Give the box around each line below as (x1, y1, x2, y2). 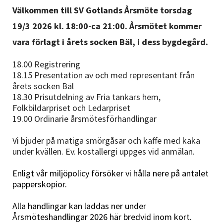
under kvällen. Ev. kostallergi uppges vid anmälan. (12, 146, 195, 157)
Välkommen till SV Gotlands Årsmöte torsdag (12, 4, 192, 16)
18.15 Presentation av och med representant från (12, 69, 195, 81)
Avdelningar (8, 27, 56, 38)
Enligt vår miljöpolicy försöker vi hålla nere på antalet (12, 167, 209, 179)
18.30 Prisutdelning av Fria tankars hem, (12, 91, 161, 103)
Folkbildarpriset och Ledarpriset (12, 102, 132, 113)
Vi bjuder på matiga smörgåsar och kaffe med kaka (12, 135, 200, 146)
